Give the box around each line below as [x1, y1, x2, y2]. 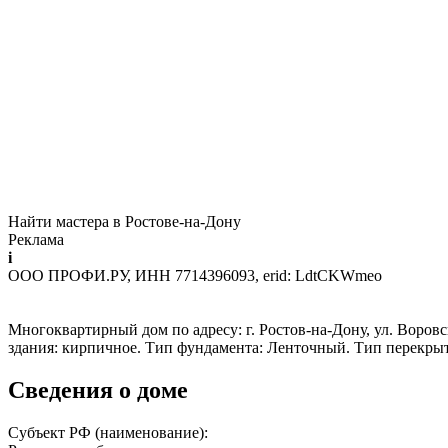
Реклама [8, 230, 64, 248]
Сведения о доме [8, 376, 188, 403]
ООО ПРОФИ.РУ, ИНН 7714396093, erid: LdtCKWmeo [8, 266, 382, 284]
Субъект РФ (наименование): [8, 423, 212, 441]
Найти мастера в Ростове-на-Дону [8, 212, 241, 230]
